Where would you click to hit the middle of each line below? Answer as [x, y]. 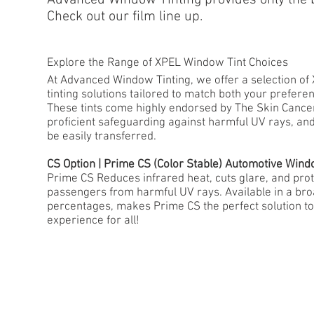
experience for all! [94, 220]
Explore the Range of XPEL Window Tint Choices [168, 63]
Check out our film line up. [125, 16]
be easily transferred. [102, 136]
